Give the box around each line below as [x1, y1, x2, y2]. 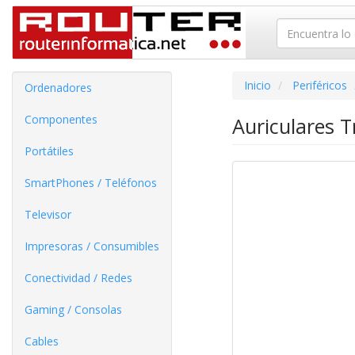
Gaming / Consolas [25, 302, 122, 317]
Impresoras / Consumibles [25, 239, 159, 254]
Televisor [25, 207, 71, 222]
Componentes [25, 112, 97, 127]
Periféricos [292, 78, 347, 93]
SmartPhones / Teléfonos [25, 175, 157, 190]
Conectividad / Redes [25, 270, 132, 285]
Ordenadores [25, 80, 92, 95]
